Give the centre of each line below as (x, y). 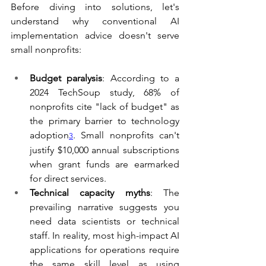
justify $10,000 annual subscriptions (104, 150)
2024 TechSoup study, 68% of (104, 93)
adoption (49, 135)
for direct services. (68, 179)
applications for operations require (104, 250)
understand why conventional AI (95, 21)
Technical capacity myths (90, 193)
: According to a (141, 78)
